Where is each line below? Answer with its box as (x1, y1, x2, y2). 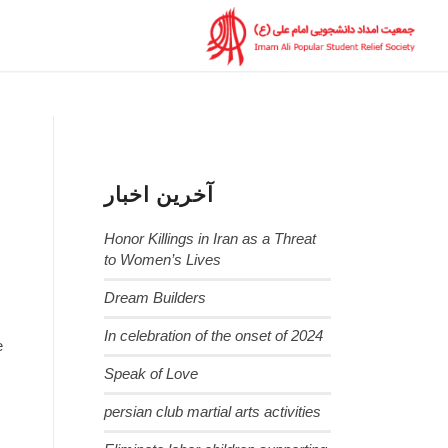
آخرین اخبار (104, 183, 215, 207)
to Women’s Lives (104, 252, 222, 268)
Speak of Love (104, 366, 199, 382)
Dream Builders (104, 290, 207, 306)
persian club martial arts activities (104, 404, 322, 420)
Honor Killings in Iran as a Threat (104, 231, 317, 247)
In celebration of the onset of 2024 (104, 328, 324, 344)
